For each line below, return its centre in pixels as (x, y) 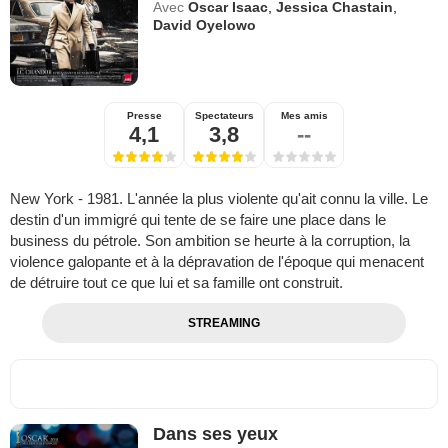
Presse (144, 116)
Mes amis (304, 116)
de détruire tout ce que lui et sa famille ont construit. (176, 283)
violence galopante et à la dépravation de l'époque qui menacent (217, 262)
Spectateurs (224, 116)
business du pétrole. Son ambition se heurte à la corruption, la (210, 241)
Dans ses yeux (216, 434)
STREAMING (223, 323)
